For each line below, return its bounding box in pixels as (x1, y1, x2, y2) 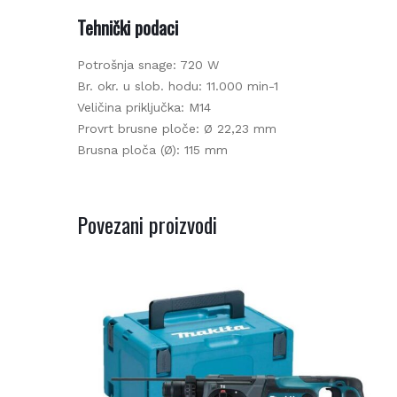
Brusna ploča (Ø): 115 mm (70, 142, 222, 157)
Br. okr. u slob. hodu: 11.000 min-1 (70, 78, 272, 93)
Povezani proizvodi (70, 207, 211, 240)
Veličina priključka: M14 (70, 99, 205, 114)
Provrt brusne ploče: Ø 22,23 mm (70, 121, 270, 136)
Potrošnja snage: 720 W (70, 57, 213, 72)
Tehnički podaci (70, 13, 172, 41)
